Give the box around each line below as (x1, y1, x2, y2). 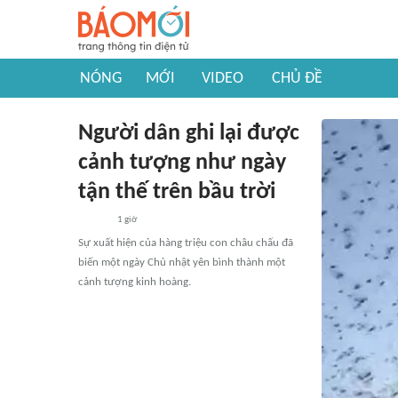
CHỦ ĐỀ (272, 70, 322, 87)
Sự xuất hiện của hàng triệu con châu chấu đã (78, 237, 293, 249)
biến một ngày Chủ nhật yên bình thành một (78, 257, 285, 268)
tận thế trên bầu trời (78, 180, 275, 204)
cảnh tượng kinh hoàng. (78, 276, 191, 288)
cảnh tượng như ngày (78, 151, 286, 175)
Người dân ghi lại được (78, 122, 299, 146)
